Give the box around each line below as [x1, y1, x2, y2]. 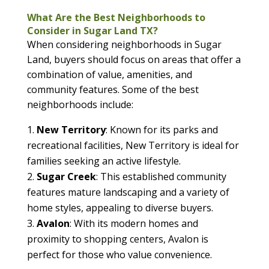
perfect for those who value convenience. [26, 248, 212, 262]
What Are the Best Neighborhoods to [26, 11, 205, 25]
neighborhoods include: [26, 98, 133, 112]
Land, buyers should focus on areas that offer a [26, 53, 241, 67]
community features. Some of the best [26, 83, 199, 97]
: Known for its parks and [105, 123, 218, 137]
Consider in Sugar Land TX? [26, 24, 158, 38]
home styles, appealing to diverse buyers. [26, 201, 213, 215]
